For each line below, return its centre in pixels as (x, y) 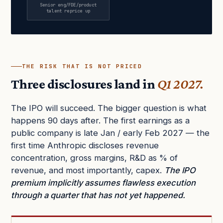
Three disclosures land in (84, 84)
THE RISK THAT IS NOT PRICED (82, 66)
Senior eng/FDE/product (68, 5)
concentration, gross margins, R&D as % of (94, 158)
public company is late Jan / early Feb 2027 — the (110, 133)
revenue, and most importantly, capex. (88, 170)
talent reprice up (68, 11)
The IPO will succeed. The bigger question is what (109, 108)
